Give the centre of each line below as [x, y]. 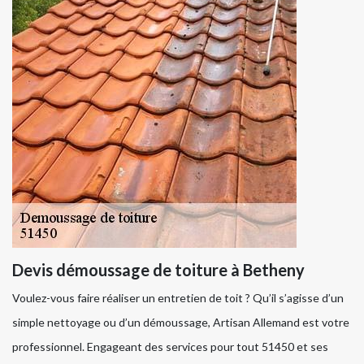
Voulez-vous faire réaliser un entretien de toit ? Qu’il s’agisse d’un [178, 297]
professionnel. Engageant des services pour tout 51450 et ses [170, 346]
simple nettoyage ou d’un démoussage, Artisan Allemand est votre [181, 322]
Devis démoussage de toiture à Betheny [158, 269]
